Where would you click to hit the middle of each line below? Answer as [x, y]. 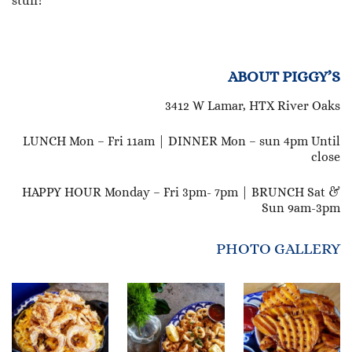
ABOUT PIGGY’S [284, 77]
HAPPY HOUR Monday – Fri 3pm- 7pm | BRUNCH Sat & [181, 192]
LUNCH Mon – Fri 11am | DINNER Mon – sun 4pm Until [181, 141]
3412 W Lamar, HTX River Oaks [253, 106]
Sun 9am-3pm [301, 208]
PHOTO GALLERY [278, 249]
